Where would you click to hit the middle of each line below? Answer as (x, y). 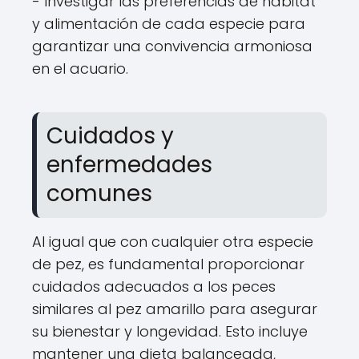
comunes (99, 194)
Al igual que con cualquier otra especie (173, 242)
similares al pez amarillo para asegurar (175, 309)
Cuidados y (110, 136)
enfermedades (129, 165)
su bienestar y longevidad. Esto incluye (170, 331)
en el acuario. (80, 69)
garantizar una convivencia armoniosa (172, 46)
